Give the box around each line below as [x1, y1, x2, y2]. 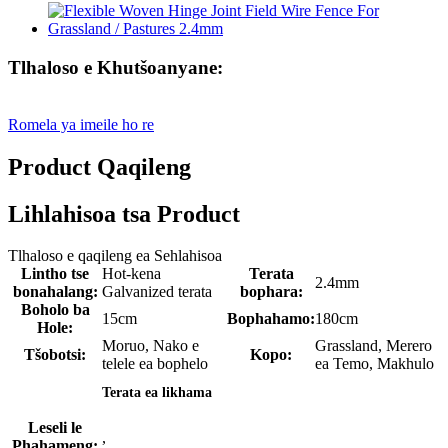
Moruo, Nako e [102, 337, 199, 355]
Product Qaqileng [8, 153, 191, 180]
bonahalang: [12, 283, 98, 301]
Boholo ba [20, 301, 90, 319]
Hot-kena [102, 265, 161, 283]
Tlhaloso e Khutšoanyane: [8, 56, 223, 78]
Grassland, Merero [315, 337, 432, 355]
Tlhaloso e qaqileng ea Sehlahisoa [8, 247, 222, 265]
